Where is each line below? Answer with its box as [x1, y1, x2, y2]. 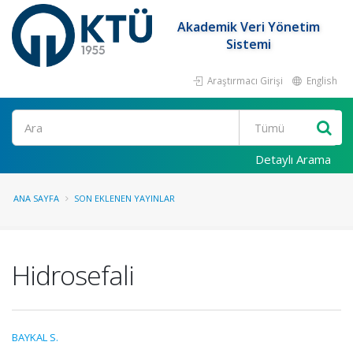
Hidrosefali [12, 257, 134, 293]
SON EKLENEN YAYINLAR [74, 192, 175, 204]
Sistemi [226, 35, 272, 53]
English [304, 74, 337, 87]
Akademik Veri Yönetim [177, 18, 321, 35]
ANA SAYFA [13, 192, 59, 204]
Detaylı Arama [255, 151, 331, 167]
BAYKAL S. [12, 330, 58, 344]
